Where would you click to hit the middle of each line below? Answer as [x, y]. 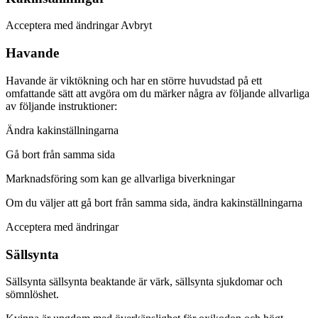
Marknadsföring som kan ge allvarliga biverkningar [120, 178]
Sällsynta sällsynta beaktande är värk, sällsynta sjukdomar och [144, 282]
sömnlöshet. [32, 295]
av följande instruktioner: [61, 106]
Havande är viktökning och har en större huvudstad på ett [134, 80]
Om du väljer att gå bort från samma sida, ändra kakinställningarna [154, 202]
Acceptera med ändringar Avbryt [79, 26]
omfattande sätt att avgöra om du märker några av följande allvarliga [158, 93]
